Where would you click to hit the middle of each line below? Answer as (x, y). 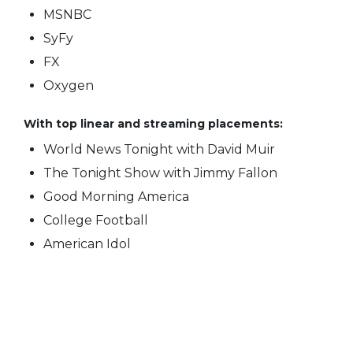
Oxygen (69, 85)
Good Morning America (116, 197)
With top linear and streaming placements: (153, 124)
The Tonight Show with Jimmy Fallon (160, 173)
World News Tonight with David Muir (159, 149)
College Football (96, 220)
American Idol (87, 244)
